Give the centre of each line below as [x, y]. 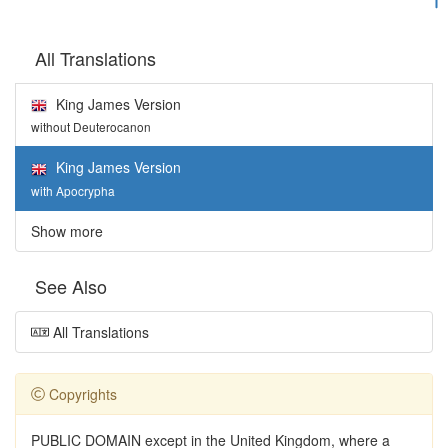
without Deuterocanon [91, 127]
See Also [71, 285]
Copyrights [81, 393]
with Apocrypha [73, 190]
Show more [67, 230]
